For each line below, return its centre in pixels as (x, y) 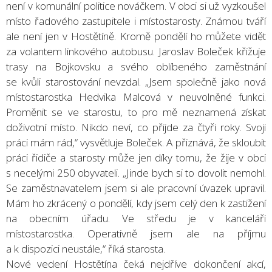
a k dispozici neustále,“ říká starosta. (86, 248)
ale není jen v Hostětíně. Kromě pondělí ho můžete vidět (136, 36)
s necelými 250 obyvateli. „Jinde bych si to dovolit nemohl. (136, 172)
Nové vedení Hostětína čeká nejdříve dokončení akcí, (136, 263)
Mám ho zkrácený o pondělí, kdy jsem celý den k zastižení (136, 203)
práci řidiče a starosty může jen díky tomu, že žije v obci (136, 157)
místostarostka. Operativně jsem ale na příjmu (136, 233)
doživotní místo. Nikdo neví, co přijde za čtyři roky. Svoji (136, 127)
